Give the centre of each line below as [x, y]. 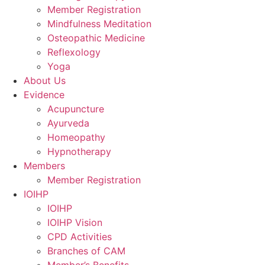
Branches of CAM [86, 251]
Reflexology [74, 52]
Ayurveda [68, 123]
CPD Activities [80, 237]
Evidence [44, 95]
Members [44, 166]
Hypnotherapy [79, 151]
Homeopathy [76, 137]
